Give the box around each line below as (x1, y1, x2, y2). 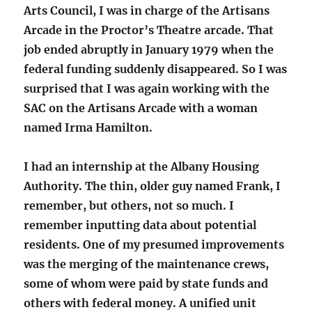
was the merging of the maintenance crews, (24, 257, 270, 272)
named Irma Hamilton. (24, 120, 153, 135)
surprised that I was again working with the (24, 81, 270, 96)
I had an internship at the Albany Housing (24, 159, 260, 174)
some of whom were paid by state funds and (24, 276, 269, 291)
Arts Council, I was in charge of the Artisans (24, 3, 270, 18)
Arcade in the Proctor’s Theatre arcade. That (24, 23, 274, 38)
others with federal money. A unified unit (24, 296, 257, 311)
